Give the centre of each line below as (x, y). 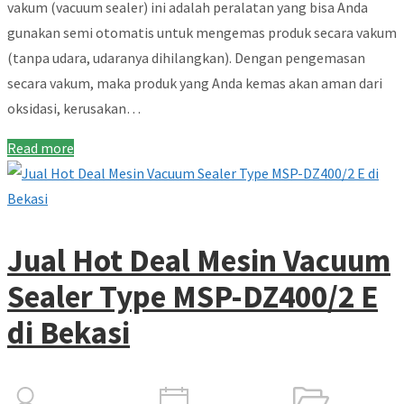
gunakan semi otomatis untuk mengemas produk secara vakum (202, 32)
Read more (41, 147)
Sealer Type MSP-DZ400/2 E (193, 296)
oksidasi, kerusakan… (74, 108)
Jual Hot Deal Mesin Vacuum (199, 260)
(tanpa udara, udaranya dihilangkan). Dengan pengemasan (186, 57)
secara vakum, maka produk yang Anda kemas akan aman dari (195, 83)
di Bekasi (69, 332)
